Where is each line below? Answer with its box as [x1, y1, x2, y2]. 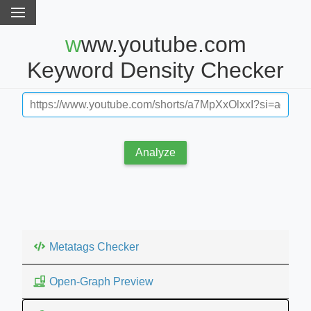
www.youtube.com [65, 32, 81, 58]
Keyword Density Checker [27, 58, 284, 83]
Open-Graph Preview [49, 275, 153, 287]
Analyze [135, 146, 176, 158]
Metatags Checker [49, 240, 139, 253]
